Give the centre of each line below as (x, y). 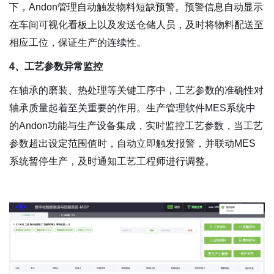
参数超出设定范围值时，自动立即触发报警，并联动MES (132, 144)
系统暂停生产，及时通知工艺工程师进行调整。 (112, 161)
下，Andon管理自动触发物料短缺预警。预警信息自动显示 (136, 7)
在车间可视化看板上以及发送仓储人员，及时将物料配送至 (136, 25)
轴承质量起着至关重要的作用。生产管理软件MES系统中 (132, 108)
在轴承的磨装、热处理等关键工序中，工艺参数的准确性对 (136, 91)
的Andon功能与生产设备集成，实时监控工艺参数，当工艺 (136, 126)
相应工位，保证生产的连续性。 (78, 43)
